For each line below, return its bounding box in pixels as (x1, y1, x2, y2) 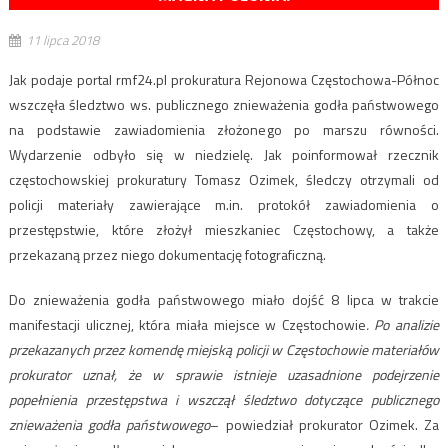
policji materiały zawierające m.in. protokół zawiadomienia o (8, 193, 440, 215)
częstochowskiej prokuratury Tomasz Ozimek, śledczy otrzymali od (8, 168, 440, 190)
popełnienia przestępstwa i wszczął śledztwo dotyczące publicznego (8, 388, 440, 410)
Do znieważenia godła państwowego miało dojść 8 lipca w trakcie (8, 288, 440, 310)
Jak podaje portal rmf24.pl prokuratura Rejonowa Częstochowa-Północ (8, 68, 440, 90)
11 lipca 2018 (25, 29, 99, 50)
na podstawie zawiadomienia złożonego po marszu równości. (8, 118, 440, 140)
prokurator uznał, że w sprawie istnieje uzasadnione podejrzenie (8, 363, 440, 385)
